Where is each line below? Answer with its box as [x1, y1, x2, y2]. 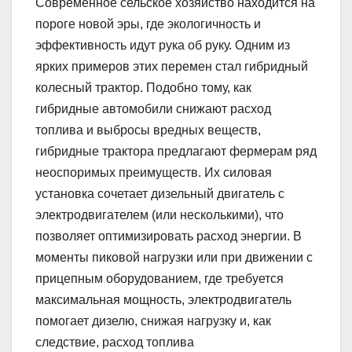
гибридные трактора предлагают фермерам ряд [35, 145, 317, 159]
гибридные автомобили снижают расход [35, 102, 271, 116]
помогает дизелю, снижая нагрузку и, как [35, 314, 271, 328]
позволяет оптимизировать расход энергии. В [35, 229, 302, 244]
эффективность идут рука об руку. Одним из [35, 38, 290, 53]
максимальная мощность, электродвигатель [35, 293, 291, 307]
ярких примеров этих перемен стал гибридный [35, 60, 308, 74]
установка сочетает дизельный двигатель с [35, 187, 284, 201]
